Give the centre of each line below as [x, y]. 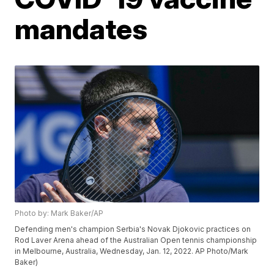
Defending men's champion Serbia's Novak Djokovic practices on [133, 229]
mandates [81, 29]
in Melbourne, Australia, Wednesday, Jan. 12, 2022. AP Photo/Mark [132, 251]
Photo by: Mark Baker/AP [59, 213]
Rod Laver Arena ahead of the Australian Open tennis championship [136, 240]
